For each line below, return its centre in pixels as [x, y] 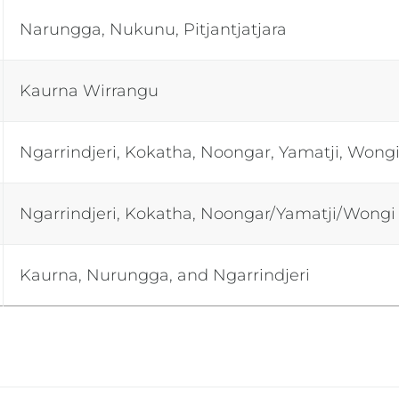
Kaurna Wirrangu [92, 90]
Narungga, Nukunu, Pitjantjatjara [156, 29]
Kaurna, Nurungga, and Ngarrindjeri [165, 275]
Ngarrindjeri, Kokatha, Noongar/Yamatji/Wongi [208, 213]
